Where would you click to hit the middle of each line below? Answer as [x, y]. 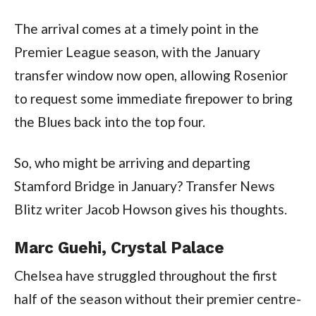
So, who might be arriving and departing [132, 162]
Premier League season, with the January [137, 51]
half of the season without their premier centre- [157, 298]
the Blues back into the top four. [109, 121]
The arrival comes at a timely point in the [136, 28]
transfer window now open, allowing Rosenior [151, 75]
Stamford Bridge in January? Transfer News [144, 186]
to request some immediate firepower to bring [153, 98]
